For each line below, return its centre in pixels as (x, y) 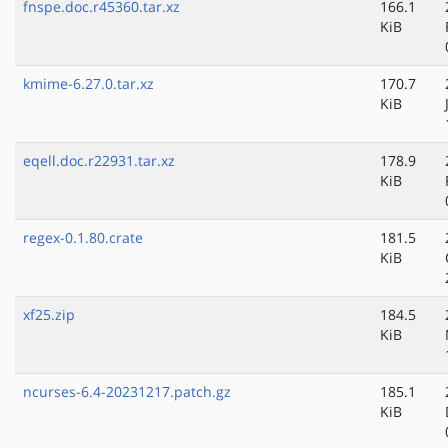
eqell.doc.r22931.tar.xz (99, 161)
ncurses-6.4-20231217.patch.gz (127, 392)
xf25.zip (49, 315)
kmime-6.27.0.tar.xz (88, 84)
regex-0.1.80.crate (83, 238)
